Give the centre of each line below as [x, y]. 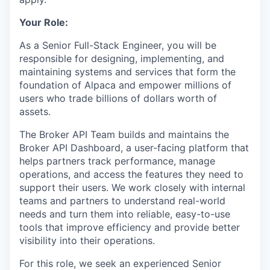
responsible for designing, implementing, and [122, 58]
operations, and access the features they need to [131, 174]
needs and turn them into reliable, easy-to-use [125, 214]
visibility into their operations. [87, 240]
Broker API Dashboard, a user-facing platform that [134, 148]
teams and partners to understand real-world [122, 201]
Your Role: [44, 22]
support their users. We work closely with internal [132, 187]
